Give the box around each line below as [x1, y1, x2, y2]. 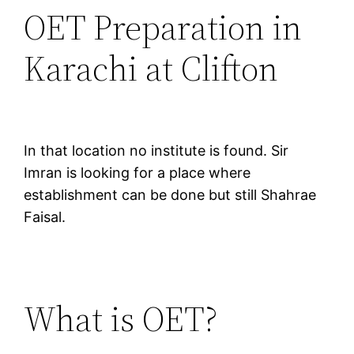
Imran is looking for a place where [24, 164, 251, 182]
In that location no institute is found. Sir [24, 142, 289, 160]
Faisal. [24, 209, 66, 226]
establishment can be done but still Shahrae [24, 186, 317, 204]
